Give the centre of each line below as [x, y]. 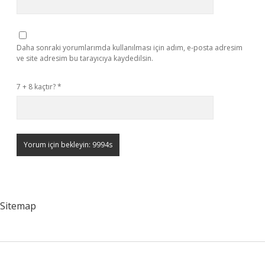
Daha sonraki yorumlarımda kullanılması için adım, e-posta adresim [130, 48]
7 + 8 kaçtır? [37, 87]
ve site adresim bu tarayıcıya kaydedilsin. [85, 58]
